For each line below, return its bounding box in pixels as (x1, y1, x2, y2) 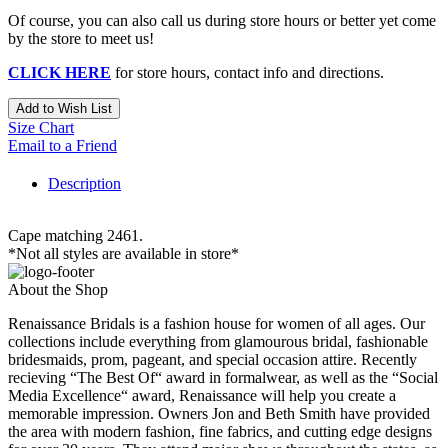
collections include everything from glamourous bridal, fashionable (8, 332, 428, 350)
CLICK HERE (8, 63, 111, 81)
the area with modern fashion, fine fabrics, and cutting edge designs (8, 422, 432, 440)
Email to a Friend (8, 136, 117, 154)
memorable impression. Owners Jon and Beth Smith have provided (8, 404, 430, 422)
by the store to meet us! (8, 29, 154, 47)
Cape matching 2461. (8, 226, 143, 244)
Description (48, 174, 121, 192)
